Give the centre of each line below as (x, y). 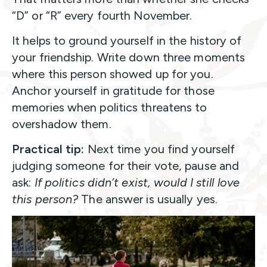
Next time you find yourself (160, 149)
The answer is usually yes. (148, 199)
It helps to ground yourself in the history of (127, 40)
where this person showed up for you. (113, 74)
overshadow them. (62, 124)
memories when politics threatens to (110, 107)
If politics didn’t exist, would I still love (137, 182)
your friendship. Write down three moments (129, 57)
